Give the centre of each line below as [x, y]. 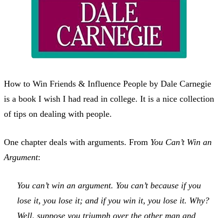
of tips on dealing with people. [58, 114]
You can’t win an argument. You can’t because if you [109, 185]
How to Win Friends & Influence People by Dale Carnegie [108, 83]
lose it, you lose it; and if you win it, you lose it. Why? [113, 200]
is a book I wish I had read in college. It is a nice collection [109, 99]
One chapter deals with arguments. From [77, 142]
